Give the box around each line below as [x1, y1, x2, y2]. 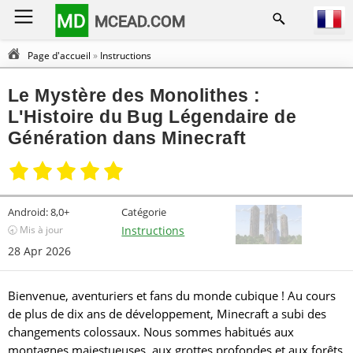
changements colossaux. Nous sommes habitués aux [8, 324, 294, 340]
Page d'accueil [28, 49, 91, 62]
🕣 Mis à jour [8, 223, 63, 236]
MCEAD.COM [95, 11, 186, 31]
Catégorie [121, 205, 167, 219]
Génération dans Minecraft [8, 128, 247, 149]
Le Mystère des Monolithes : [8, 85, 261, 106]
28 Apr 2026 [8, 243, 71, 258]
